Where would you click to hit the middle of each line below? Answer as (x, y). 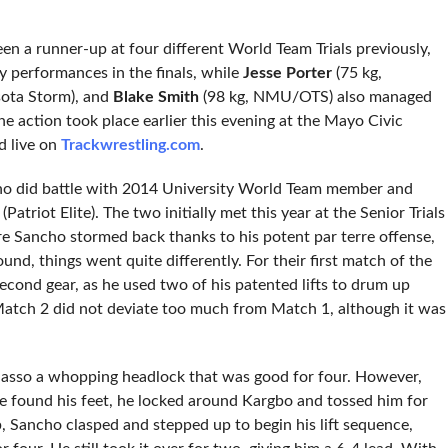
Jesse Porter (287, 72)
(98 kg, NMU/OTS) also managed (315, 96)
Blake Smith (155, 96)
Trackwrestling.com (130, 144)
